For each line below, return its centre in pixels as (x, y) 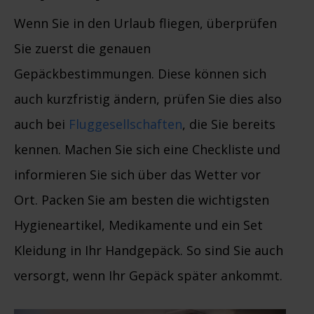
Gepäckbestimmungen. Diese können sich (140, 74)
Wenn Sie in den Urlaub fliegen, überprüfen (145, 23)
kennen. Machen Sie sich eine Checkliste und (147, 150)
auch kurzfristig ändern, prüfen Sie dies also (148, 99)
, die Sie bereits (229, 124)
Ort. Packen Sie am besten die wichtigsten (142, 200)
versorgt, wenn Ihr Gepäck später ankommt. (148, 276)
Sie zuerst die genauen (82, 49)
